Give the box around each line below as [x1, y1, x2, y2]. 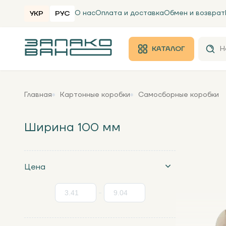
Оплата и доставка [95, 9, 164, 18]
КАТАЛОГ [152, 44, 185, 53]
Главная [24, 90, 52, 99]
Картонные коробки [60, 90, 130, 99]
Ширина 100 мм [24, 120, 121, 135]
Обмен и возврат [164, 9, 225, 18]
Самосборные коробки [138, 90, 219, 99]
